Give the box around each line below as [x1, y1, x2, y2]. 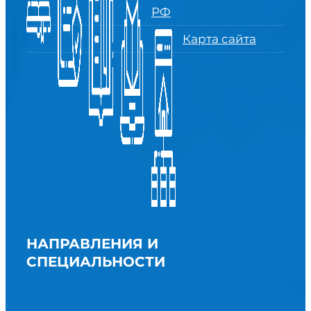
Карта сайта [183, 32, 256, 46]
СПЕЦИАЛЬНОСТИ [26, 253, 165, 270]
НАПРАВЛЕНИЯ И [26, 235, 158, 252]
